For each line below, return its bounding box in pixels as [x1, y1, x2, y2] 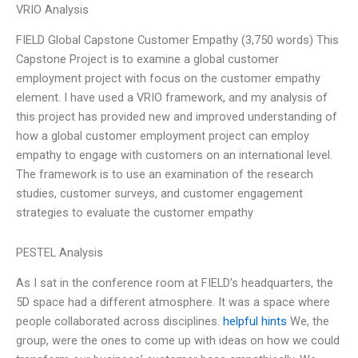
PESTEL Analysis [16, 245, 103, 260]
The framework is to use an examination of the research [16, 167, 313, 182]
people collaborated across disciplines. [16, 314, 223, 329]
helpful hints [223, 314, 287, 329]
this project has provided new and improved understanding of [16, 109, 337, 125]
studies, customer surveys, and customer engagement [16, 186, 303, 201]
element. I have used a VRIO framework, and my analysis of [16, 90, 328, 105]
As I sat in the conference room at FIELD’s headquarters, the [16, 276, 333, 291]
